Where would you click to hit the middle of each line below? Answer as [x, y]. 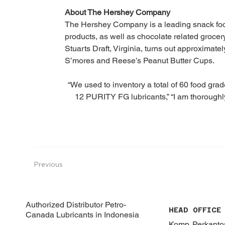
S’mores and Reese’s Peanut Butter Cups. [139, 60]
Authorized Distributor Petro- [76, 205]
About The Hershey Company [117, 12]
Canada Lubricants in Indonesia [83, 215]
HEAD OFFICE [195, 210]
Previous [48, 164]
